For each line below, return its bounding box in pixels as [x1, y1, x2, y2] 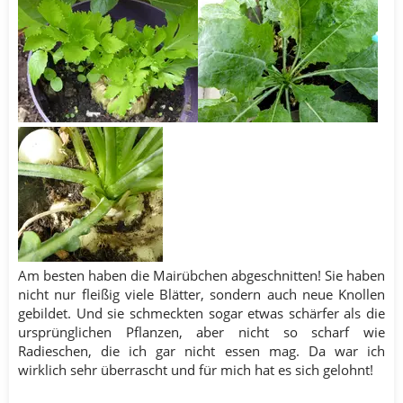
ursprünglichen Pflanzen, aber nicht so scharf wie [18, 322, 385, 341]
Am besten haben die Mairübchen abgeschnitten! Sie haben [18, 265, 385, 284]
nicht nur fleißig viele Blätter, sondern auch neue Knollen [18, 284, 385, 303]
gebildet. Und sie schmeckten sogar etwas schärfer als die [18, 303, 385, 322]
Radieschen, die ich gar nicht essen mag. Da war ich [18, 341, 385, 360]
